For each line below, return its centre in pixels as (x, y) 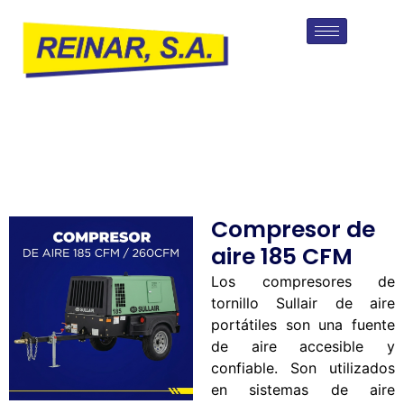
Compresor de (293, 229)
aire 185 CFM (282, 256)
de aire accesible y (303, 346)
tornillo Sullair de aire (303, 303)
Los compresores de (303, 281)
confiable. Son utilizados (303, 367)
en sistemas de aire (303, 389)
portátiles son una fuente (303, 324)
